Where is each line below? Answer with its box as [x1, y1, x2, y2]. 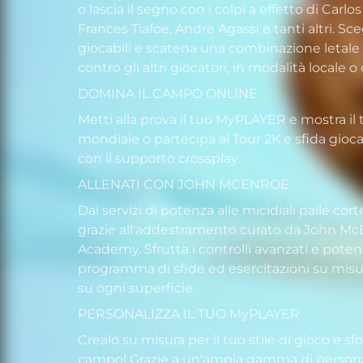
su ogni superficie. [78, 280, 195, 297]
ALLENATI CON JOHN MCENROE [78, 177, 289, 193]
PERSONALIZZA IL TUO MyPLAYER [78, 306, 300, 322]
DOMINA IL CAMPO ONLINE [78, 86, 258, 102]
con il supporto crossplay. [78, 151, 240, 167]
